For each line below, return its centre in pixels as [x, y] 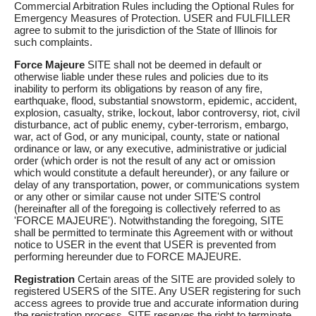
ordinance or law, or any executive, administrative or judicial [150, 149]
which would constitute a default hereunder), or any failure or [152, 173]
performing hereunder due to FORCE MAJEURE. [128, 257]
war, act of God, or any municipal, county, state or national [147, 137]
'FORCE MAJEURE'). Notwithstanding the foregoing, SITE [149, 221]
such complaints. [53, 42]
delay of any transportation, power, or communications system [157, 185]
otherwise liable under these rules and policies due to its [141, 77]
